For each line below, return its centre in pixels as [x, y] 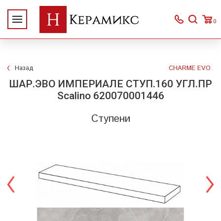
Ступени [110, 119]
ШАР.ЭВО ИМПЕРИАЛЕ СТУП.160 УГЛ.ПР [110, 84]
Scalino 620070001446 [110, 96]
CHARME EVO [190, 68]
